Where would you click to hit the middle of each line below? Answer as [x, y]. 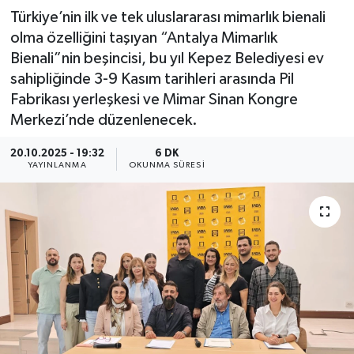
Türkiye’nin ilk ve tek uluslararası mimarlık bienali [168, 17]
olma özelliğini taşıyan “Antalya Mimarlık [143, 38]
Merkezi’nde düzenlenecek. [104, 120]
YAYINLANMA [57, 166]
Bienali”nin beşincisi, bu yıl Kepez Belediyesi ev [167, 58]
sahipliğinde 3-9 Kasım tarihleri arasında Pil [152, 79]
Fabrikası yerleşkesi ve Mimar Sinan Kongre [154, 99]
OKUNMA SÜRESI [167, 166]
